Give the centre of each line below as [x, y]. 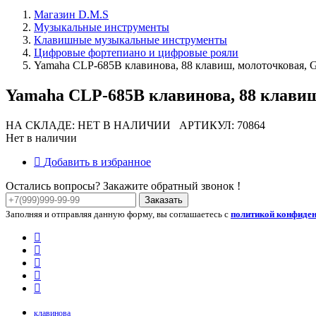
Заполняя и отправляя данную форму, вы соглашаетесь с [118, 214]
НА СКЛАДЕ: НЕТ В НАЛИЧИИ [88, 125]
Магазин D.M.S [71, 14]
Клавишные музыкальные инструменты [130, 39]
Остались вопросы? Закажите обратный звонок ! [123, 186]
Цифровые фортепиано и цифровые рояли [136, 52]
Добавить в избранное [97, 162]
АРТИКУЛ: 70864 [218, 125]
